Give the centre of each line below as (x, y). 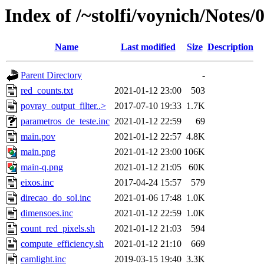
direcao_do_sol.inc (56, 198)
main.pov (38, 137)
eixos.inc (37, 183)
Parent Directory (51, 75)
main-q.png (42, 167)
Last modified (148, 47)
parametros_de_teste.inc (65, 121)
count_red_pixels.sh (58, 229)
